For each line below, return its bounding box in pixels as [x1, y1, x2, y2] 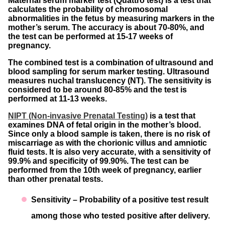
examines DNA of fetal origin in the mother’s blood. [8, 120, 201, 129]
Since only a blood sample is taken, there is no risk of [8, 129, 210, 138]
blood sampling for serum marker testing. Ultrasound [8, 67, 209, 76]
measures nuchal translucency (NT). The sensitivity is [8, 76, 211, 85]
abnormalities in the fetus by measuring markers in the [8, 14, 214, 23]
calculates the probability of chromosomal [8, 5, 168, 14]
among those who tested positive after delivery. [31, 211, 210, 220]
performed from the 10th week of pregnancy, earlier [8, 165, 201, 174]
